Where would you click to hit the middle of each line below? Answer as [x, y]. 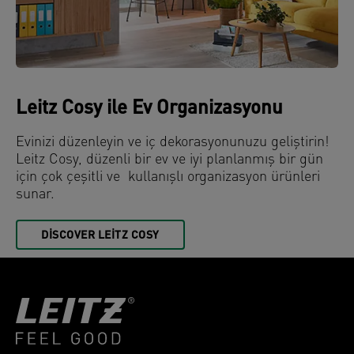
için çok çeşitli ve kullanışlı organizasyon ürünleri [168, 177]
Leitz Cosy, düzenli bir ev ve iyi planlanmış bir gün [169, 160]
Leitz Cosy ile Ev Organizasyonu [149, 109]
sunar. [35, 194]
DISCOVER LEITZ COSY [100, 235]
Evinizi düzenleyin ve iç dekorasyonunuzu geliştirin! [172, 142]
